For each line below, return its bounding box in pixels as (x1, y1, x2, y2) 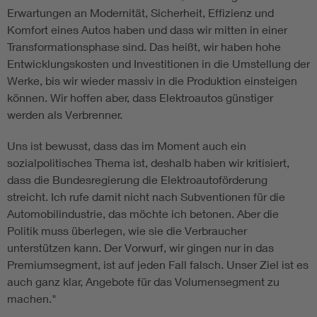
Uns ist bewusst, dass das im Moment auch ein (7, 138, 246, 152)
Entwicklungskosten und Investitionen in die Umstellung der (7, 56, 310, 70)
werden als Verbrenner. (7, 107, 125, 121)
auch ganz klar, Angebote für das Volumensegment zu (7, 274, 279, 288)
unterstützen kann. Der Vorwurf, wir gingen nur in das (7, 240, 274, 254)
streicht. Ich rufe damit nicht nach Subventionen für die (7, 189, 285, 203)
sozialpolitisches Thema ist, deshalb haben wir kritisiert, (7, 155, 289, 169)
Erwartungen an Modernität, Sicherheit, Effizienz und (7, 5, 274, 19)
